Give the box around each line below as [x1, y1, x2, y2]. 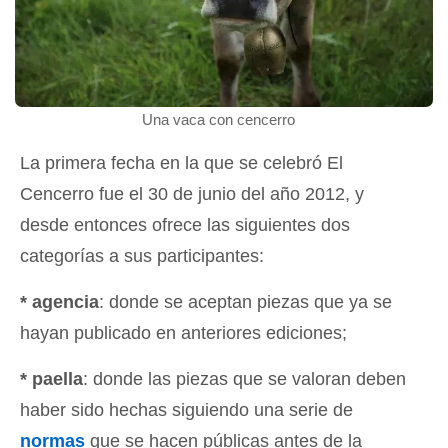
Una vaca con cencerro [142, 110, 296, 128]
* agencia [20, 291, 99, 312]
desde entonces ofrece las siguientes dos [20, 214, 350, 235]
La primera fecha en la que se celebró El [20, 152, 343, 173]
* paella [20, 368, 83, 389]
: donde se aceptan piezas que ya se [99, 291, 392, 312]
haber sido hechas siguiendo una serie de [20, 399, 353, 420]
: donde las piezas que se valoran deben [83, 368, 406, 389]
